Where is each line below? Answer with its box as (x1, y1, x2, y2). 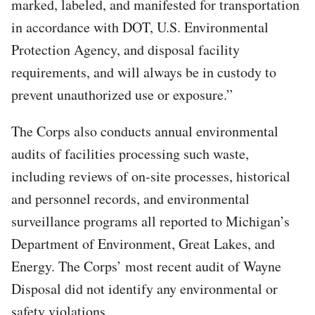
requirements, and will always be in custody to (11, 62, 276, 82)
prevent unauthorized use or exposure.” (11, 84, 233, 104)
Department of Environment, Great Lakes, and (11, 233, 275, 253)
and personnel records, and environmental (11, 188, 250, 208)
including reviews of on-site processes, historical (11, 166, 290, 186)
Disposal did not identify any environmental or (11, 278, 278, 298)
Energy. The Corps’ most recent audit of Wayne (11, 256, 281, 276)
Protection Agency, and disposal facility (11, 39, 240, 59)
